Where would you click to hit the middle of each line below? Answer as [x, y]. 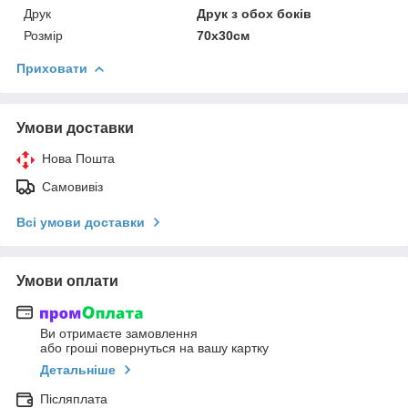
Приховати [52, 68]
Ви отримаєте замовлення [119, 334]
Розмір [43, 35]
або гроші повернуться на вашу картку [154, 348]
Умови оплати [67, 280]
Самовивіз [72, 186]
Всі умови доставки [81, 222]
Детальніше [78, 370]
